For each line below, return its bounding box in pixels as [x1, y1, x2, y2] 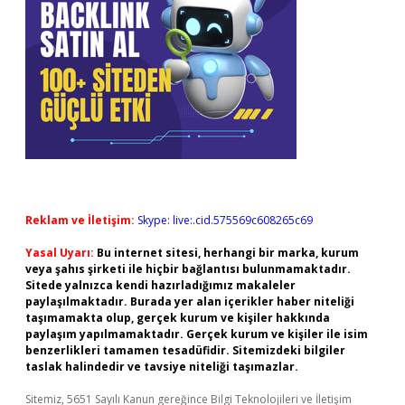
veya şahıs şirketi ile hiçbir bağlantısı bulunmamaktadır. [25, 261, 351, 277]
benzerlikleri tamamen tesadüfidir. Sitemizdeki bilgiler [25, 343, 345, 358]
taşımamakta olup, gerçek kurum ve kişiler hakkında [25, 310, 330, 325]
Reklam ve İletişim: [25, 212, 135, 228]
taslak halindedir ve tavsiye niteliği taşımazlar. [25, 359, 298, 374]
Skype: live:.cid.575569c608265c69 [137, 212, 313, 228]
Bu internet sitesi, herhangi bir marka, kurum [97, 245, 359, 260]
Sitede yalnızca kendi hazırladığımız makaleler [25, 278, 296, 293]
